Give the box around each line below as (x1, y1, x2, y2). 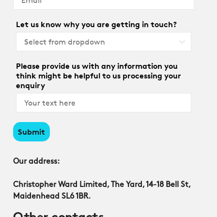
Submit (18, 127, 45, 137)
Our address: (13, 158, 60, 166)
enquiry (16, 80, 45, 90)
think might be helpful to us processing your (16, 71, 181, 80)
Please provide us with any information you (16, 61, 178, 71)
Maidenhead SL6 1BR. (13, 193, 91, 201)
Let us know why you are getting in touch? (16, 19, 177, 29)
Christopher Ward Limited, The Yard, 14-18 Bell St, (13, 181, 190, 189)
